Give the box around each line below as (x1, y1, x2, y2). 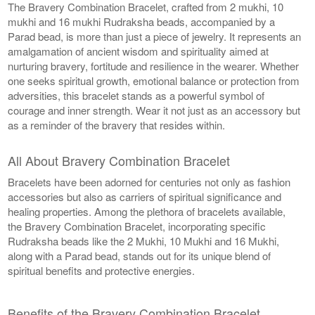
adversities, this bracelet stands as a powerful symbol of (8, 87, 265, 103)
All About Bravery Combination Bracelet (8, 150, 231, 169)
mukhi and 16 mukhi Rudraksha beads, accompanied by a (8, 13, 276, 29)
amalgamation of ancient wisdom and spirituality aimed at (8, 43, 269, 58)
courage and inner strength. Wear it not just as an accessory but (8, 102, 301, 117)
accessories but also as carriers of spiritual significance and (8, 188, 282, 204)
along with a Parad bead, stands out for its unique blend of (8, 247, 271, 263)
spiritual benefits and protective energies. (8, 262, 195, 278)
